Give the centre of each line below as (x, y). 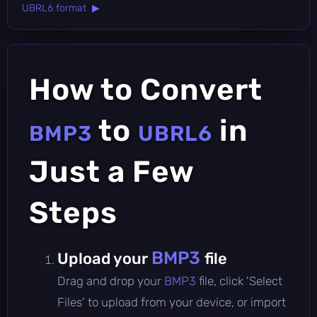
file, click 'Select (241, 281)
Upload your (104, 258)
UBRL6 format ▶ (61, 8)
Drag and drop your (111, 281)
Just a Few (111, 172)
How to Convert (146, 90)
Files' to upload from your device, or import (172, 302)
